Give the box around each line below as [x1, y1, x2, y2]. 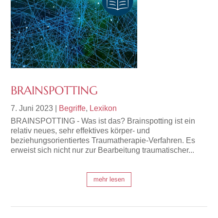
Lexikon [90, 104, 117, 113]
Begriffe [59, 104, 86, 113]
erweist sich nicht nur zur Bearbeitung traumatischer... [11, 146, 195, 155]
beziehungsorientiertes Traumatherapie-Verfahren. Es [11, 136, 196, 145]
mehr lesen [93, 176, 125, 183]
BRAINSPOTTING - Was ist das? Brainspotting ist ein [11, 117, 196, 126]
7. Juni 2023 [11, 104, 54, 113]
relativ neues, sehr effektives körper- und [11, 127, 150, 135]
